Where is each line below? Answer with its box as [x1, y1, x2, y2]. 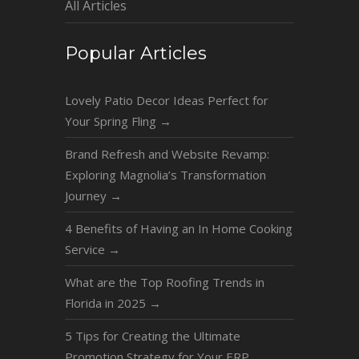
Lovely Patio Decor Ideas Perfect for [64, 91, 268, 108]
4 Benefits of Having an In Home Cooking [64, 220, 292, 236]
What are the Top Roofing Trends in [64, 273, 264, 290]
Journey [64, 187, 110, 204]
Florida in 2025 [64, 294, 149, 311]
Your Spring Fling [64, 112, 159, 129]
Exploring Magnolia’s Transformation [64, 166, 266, 183]
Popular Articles [64, 42, 207, 64]
